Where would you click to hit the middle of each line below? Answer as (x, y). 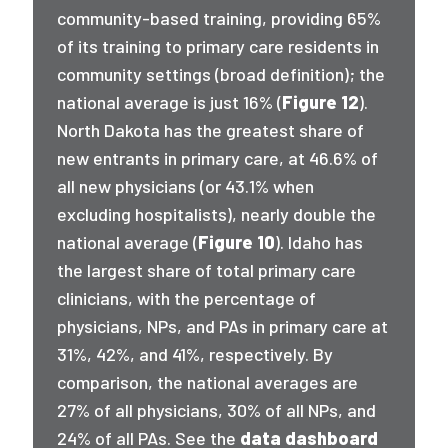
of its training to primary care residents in (218, 46)
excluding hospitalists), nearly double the (217, 214)
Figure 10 (237, 242)
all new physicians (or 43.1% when (186, 186)
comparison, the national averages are (208, 382)
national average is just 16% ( (170, 102)
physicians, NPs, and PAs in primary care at (223, 326)
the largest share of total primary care (207, 270)
